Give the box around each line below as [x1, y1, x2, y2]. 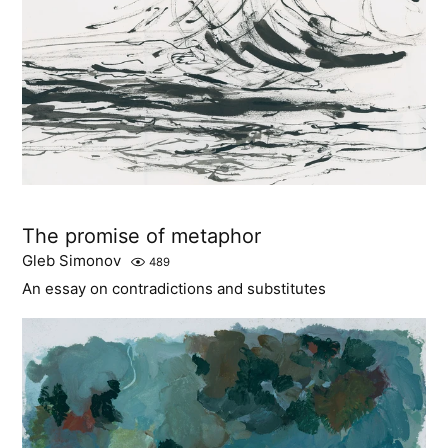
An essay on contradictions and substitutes [22, 279, 327, 298]
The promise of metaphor [22, 224, 262, 248]
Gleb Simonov [22, 251, 122, 270]
